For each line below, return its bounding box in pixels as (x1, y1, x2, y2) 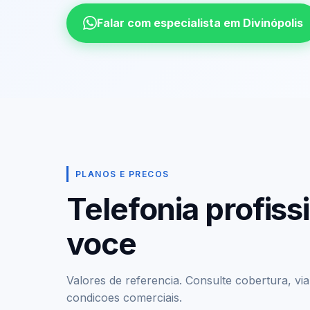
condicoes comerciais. (66, 290, 182, 304)
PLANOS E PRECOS (75, 168, 170, 179)
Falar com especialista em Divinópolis (97, 15, 303, 30)
